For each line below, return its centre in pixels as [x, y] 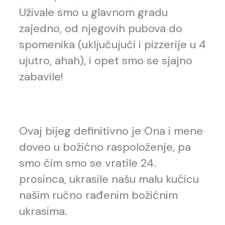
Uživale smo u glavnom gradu [93, 13]
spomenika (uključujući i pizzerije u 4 [113, 45]
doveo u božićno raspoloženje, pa [105, 147]
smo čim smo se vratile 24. [88, 163]
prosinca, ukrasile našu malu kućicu [109, 179]
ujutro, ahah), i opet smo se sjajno [106, 61]
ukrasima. [43, 211]
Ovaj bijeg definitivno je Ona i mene [111, 131]
